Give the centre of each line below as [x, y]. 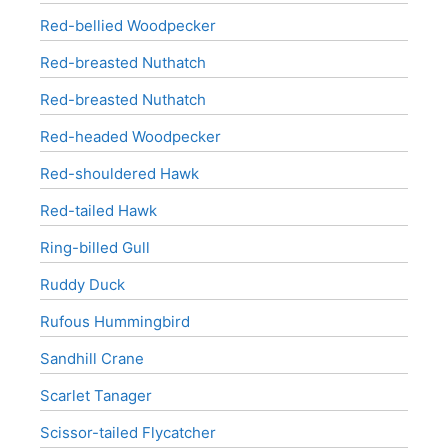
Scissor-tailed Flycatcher [128, 432]
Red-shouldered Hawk [119, 173]
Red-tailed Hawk [98, 210]
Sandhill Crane [92, 358]
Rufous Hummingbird [115, 321]
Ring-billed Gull [95, 247]
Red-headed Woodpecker [130, 136]
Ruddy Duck [82, 284]
